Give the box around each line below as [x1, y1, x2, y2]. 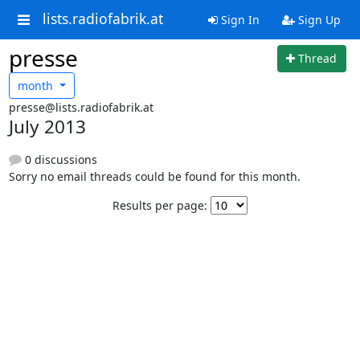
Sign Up [294, 12, 341, 27]
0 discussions [21, 152, 97, 167]
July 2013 [8, 114, 86, 139]
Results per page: [112, 198, 207, 213]
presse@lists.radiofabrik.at [8, 100, 153, 115]
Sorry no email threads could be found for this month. [8, 169, 301, 184]
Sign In [217, 12, 260, 27]
